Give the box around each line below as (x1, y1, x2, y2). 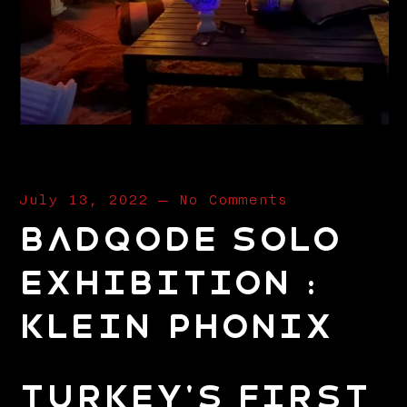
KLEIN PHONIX (17, 307, 333, 347)
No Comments (177, 192, 287, 209)
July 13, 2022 (17, 192, 148, 209)
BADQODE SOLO (17, 220, 338, 260)
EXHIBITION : (17, 263, 315, 303)
